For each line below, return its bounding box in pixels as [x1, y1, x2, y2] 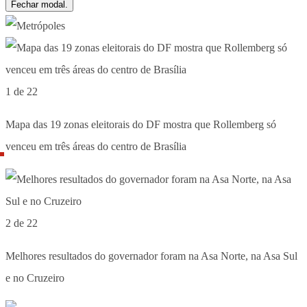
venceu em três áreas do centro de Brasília [5, 140, 186, 153]
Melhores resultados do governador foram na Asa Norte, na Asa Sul [5, 250, 297, 262]
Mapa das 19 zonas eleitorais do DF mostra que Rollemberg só [5, 119, 276, 131]
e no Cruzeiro [5, 272, 64, 284]
